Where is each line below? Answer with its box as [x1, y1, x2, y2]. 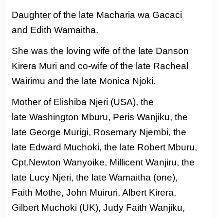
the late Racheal [120, 61, 189, 72]
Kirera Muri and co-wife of [12, 61, 121, 72]
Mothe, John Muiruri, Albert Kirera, [35, 187, 177, 198]
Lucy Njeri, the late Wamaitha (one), [29, 172, 178, 183]
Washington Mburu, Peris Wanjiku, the [29, 112, 188, 123]
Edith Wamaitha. [30, 25, 99, 36]
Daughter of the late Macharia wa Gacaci [12, 10, 182, 20]
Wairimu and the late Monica [12, 76, 133, 87]
